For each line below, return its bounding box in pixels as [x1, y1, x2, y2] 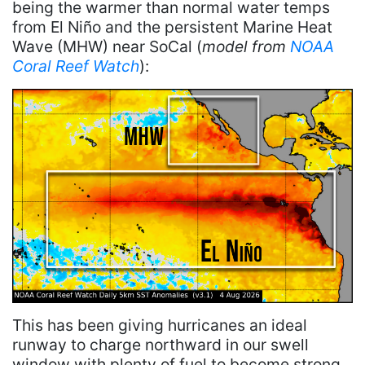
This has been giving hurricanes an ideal [12, 314, 307, 335]
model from [202, 37, 290, 57]
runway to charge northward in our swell [12, 334, 309, 354]
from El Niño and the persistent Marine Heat [12, 17, 332, 37]
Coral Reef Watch [12, 56, 139, 77]
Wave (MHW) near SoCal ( [12, 37, 202, 57]
